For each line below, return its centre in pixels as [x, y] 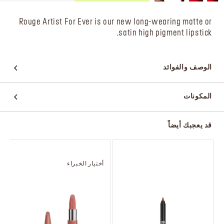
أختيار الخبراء [85, 163]
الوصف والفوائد [187, 67]
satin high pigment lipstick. [165, 33]
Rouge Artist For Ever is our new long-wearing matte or [115, 22]
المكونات [198, 96]
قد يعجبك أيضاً [190, 125]
